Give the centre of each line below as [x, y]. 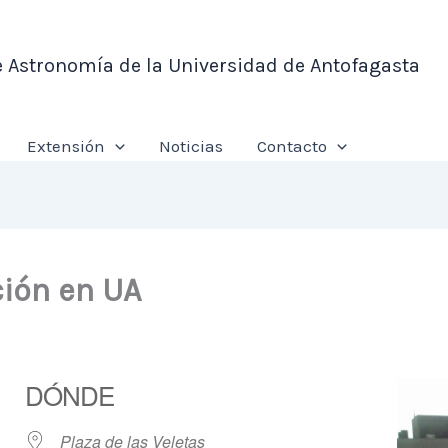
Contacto [291, 146]
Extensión [65, 146]
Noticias [190, 146]
